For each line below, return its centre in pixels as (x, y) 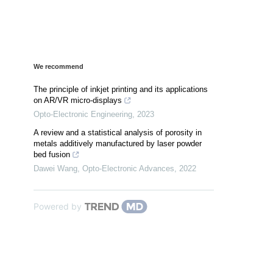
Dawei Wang (55, 169)
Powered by (58, 207)
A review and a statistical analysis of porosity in (118, 133)
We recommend (58, 67)
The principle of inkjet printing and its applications (121, 90)
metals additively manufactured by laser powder (118, 144)
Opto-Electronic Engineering (83, 115)
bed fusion (52, 155)
